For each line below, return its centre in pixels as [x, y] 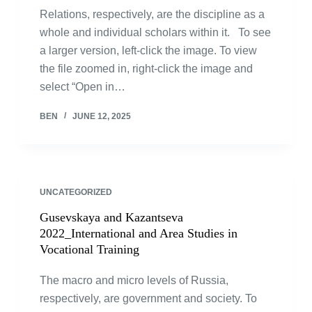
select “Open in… [82, 87]
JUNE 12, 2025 [101, 116]
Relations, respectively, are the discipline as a [152, 14]
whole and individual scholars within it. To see [155, 32]
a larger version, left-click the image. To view [148, 50]
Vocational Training [89, 249]
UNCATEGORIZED [76, 192]
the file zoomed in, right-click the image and [146, 69]
